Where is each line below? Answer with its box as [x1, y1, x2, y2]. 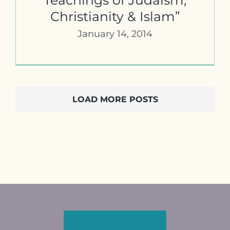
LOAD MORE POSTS [72, 94, 158, 104]
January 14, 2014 [78, 28, 152, 40]
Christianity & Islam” [50, 8, 180, 24]
